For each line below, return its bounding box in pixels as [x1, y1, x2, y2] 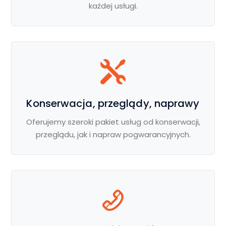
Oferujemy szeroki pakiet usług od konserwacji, [26, 117, 200, 128]
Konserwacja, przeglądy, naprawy [26, 96, 200, 111]
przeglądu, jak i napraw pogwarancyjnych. [35, 129, 191, 140]
